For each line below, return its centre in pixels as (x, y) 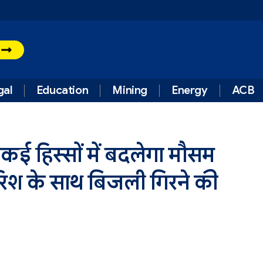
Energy (190, 90)
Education (62, 90)
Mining (130, 90)
